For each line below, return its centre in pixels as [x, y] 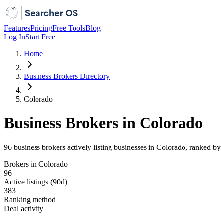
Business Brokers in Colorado [103, 123]
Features [17, 28]
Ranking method [30, 199]
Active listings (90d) [36, 182]
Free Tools [69, 28]
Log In [15, 37]
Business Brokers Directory [67, 76]
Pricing [41, 28]
